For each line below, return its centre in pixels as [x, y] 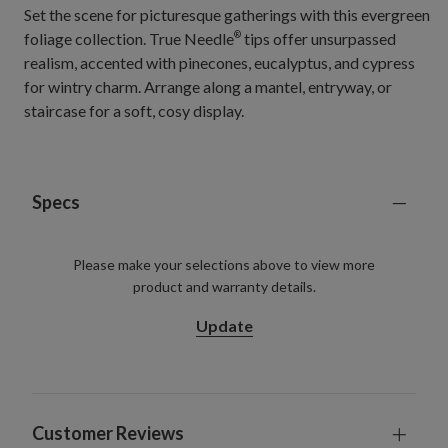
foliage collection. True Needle [129, 38]
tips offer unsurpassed [318, 38]
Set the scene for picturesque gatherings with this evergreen [227, 14]
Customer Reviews [108, 433]
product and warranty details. [224, 286]
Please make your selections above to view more [224, 264]
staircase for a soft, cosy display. [134, 110]
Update [224, 326]
